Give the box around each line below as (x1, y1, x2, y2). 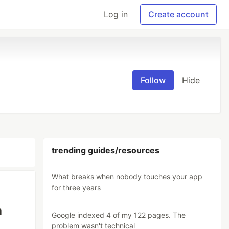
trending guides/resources (52, 145, 160, 155)
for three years (52, 183, 101, 192)
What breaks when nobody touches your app (52, 172, 203, 181)
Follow (141, 75, 166, 85)
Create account (148, 9, 209, 19)
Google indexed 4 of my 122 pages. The (52, 211, 186, 219)
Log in (104, 9, 128, 19)
